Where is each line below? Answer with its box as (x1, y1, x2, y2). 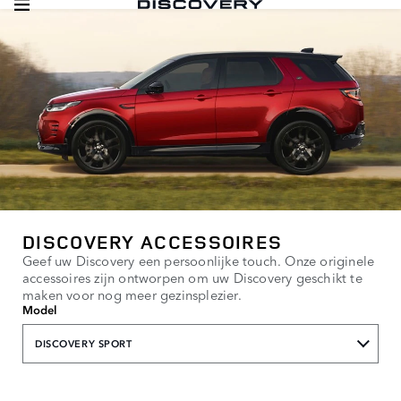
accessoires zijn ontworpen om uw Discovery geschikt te (22, 267, 363, 286)
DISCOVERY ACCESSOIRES (22, 228, 283, 254)
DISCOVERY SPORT (35, 337, 132, 350)
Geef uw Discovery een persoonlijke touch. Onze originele (22, 250, 375, 269)
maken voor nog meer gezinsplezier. (22, 284, 242, 303)
